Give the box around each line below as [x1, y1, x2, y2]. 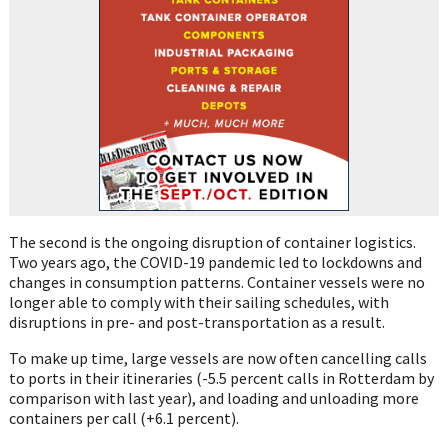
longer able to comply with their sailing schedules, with [8, 292, 389, 313]
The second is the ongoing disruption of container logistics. [8, 232, 416, 253]
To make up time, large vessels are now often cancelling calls [8, 348, 427, 369]
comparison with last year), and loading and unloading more [8, 388, 419, 409]
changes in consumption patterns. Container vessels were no [8, 272, 425, 293]
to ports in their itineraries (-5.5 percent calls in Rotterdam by [8, 368, 434, 389]
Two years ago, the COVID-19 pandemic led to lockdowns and [8, 252, 422, 273]
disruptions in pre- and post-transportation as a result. [8, 312, 385, 333]
